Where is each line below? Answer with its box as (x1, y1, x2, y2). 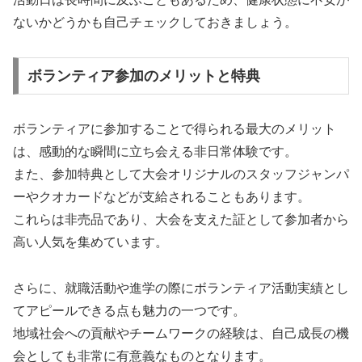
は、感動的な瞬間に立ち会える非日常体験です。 (13, 144, 297, 158)
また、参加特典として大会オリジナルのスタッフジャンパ (13, 166, 349, 181)
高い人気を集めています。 (13, 234, 168, 249)
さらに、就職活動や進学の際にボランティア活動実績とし (13, 280, 349, 295)
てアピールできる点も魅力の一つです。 (13, 303, 246, 318)
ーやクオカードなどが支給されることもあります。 (13, 189, 310, 204)
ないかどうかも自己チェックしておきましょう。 (13, 15, 297, 30)
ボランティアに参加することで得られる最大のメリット (13, 121, 336, 136)
